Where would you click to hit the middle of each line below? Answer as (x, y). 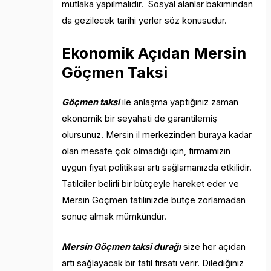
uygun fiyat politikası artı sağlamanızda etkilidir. (157, 167)
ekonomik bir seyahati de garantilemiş (140, 118)
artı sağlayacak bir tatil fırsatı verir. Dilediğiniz (153, 263)
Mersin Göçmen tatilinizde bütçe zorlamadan (154, 200)
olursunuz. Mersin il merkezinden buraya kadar (157, 135)
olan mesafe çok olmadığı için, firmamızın (146, 151)
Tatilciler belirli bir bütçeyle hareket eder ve (151, 184)
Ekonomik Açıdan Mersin (154, 53)
